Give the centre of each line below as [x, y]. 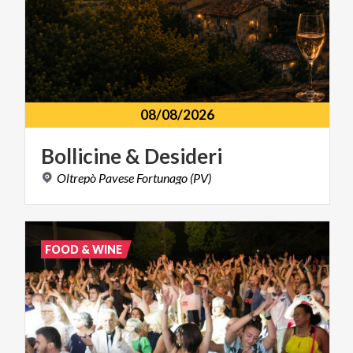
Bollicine [81, 156]
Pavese [116, 178]
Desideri [183, 156]
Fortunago [162, 178]
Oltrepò [76, 178]
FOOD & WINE [84, 250]
